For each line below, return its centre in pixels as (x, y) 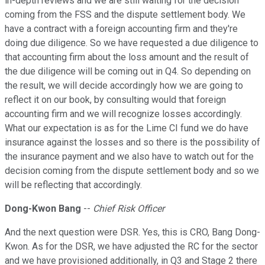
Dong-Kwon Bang (43, 209)
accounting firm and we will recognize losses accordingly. (123, 114)
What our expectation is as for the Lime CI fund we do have (127, 128)
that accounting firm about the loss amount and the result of (127, 57)
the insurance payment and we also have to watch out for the (129, 157)
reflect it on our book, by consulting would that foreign (115, 100)
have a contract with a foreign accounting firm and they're (121, 29)
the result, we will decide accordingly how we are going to (124, 86)
